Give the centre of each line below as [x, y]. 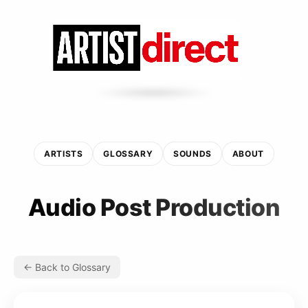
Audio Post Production [154, 207]
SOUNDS [192, 153]
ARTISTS [64, 153]
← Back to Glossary [67, 267]
